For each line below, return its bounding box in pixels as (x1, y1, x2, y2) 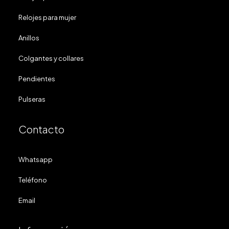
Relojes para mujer (18, 13, 76, 21)
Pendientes (18, 75, 55, 83)
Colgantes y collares (18, 54, 84, 62)
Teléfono (18, 176, 47, 184)
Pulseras (18, 95, 45, 103)
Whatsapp (18, 155, 53, 164)
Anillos (18, 34, 39, 42)
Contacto (18, 123, 64, 135)
